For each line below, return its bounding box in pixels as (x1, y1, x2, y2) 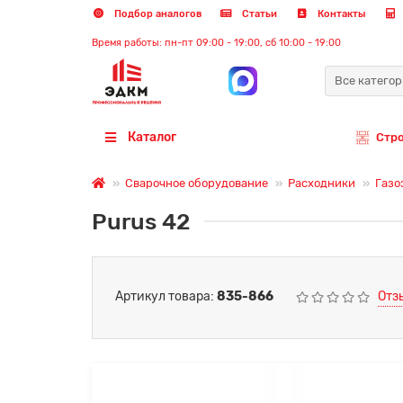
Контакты (315, 8, 365, 20)
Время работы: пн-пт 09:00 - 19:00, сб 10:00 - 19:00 (92, 37, 341, 49)
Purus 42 (92, 207, 191, 235)
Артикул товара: (115, 289, 217, 305)
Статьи (239, 8, 277, 20)
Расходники (288, 175, 355, 190)
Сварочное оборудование (125, 175, 268, 190)
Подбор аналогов (112, 8, 201, 20)
